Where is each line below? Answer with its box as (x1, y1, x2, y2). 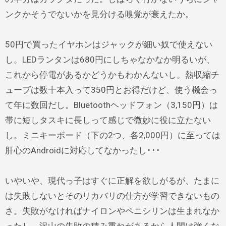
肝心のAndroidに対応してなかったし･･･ (5, 145, 160, 155)
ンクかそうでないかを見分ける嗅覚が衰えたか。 (5, 9, 194, 19)
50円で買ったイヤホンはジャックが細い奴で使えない (5, 39, 212, 49)
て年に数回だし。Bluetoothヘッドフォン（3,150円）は (5, 100, 218, 110)
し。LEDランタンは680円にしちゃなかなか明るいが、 (5, 54, 215, 65)
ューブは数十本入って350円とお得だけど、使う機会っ (5, 85, 217, 95)
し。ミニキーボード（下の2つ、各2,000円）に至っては (5, 130, 220, 140)
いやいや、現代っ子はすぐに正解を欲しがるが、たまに (5, 176, 219, 186)
